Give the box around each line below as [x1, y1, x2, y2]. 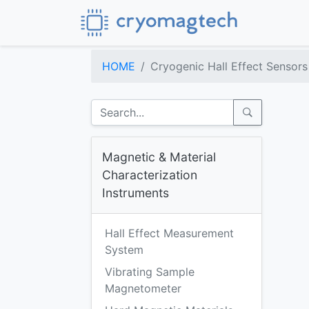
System [105, 243, 143, 257]
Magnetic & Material [102, 150, 216, 164]
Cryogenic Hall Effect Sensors [150, 59, 308, 73]
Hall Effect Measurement [105, 226, 234, 240]
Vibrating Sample [105, 265, 195, 279]
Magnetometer [105, 281, 181, 295]
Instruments [102, 186, 169, 200]
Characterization [102, 168, 197, 182]
